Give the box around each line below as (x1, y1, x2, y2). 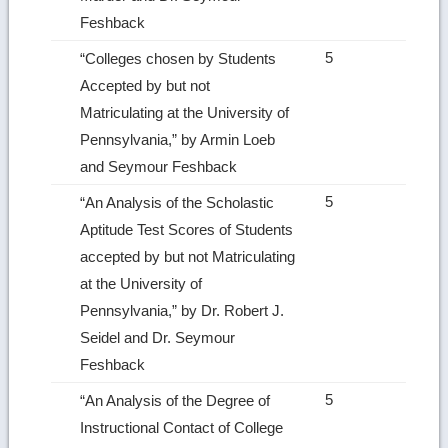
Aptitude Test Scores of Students (80, 220, 294, 238)
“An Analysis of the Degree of (80, 391, 271, 409)
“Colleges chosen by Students (80, 49, 277, 67)
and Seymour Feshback (80, 157, 242, 175)
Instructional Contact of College (80, 418, 284, 436)
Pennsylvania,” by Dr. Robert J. (80, 301, 285, 319)
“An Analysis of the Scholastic (80, 193, 275, 211)
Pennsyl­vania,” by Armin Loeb (80, 130, 276, 148)
